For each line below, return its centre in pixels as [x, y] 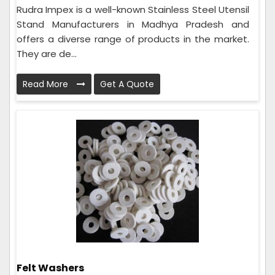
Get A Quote [127, 84]
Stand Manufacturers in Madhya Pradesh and [133, 24]
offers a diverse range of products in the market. [133, 39]
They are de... [47, 53]
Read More [47, 84]
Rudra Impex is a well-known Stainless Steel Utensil [133, 9]
